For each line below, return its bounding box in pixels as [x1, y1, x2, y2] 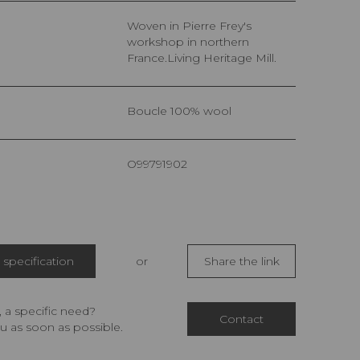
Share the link [203, 254, 280, 269]
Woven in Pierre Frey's [127, 18, 138, 34]
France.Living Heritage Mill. [127, 51, 276, 66]
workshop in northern [127, 35, 249, 50]
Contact [219, 312, 264, 327]
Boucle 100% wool [136, 104, 231, 119]
